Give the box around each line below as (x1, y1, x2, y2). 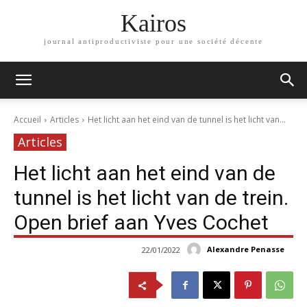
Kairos (120, 10, 186, 38)
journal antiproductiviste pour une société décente (43, 37, 263, 46)
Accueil (14, 114, 41, 125)
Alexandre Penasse (207, 244, 284, 254)
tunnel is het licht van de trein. (14, 186, 288, 210)
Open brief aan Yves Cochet (14, 210, 269, 234)
